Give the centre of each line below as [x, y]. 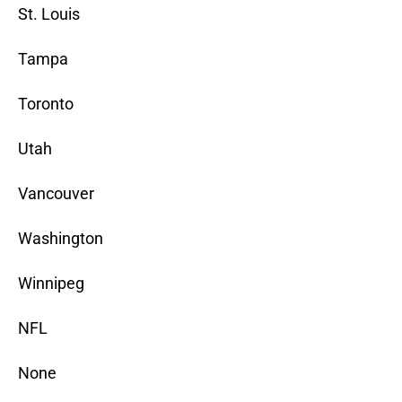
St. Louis [49, 14]
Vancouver [56, 194]
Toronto [46, 104]
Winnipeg [51, 284]
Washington [61, 239]
